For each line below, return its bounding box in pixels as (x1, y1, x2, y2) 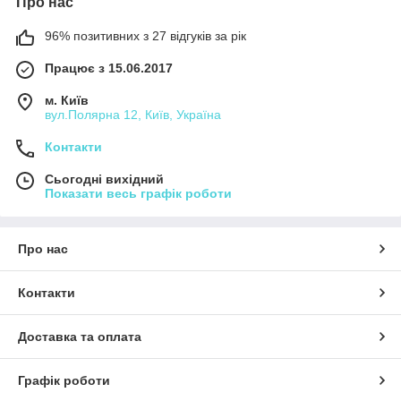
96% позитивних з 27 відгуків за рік (45, 28, 246, 43)
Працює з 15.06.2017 (45, 60, 173, 75)
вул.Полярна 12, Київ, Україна (45, 107, 221, 122)
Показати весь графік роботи (45, 185, 232, 200)
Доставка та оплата (18, 328, 141, 344)
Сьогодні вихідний (45, 171, 164, 186)
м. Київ (45, 92, 89, 107)
